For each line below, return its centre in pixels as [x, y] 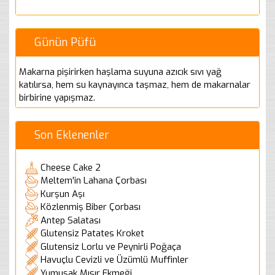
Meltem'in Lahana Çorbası [94, 181]
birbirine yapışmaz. [57, 97]
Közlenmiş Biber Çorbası [91, 207]
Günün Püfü [65, 42]
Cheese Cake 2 [71, 167]
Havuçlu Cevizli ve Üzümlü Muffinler [114, 260]
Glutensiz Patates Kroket [92, 234]
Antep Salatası [71, 220]
